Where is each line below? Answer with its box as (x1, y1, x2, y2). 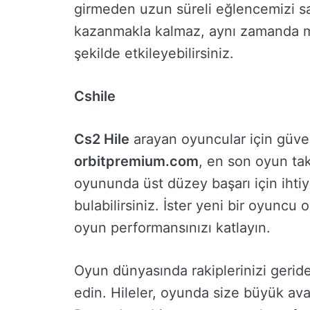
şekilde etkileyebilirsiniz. (74, 45, 234, 62)
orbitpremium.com (74, 153, 199, 170)
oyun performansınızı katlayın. (74, 219, 271, 237)
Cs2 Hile (74, 131, 129, 148)
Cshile (74, 88, 116, 105)
